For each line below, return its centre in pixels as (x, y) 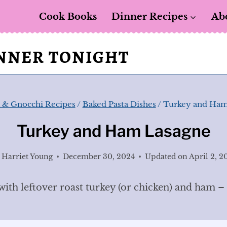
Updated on (166, 156)
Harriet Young (27, 156)
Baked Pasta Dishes (119, 104)
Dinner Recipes (149, 17)
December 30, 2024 (99, 156)
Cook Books (68, 17)
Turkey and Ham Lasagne (113, 131)
